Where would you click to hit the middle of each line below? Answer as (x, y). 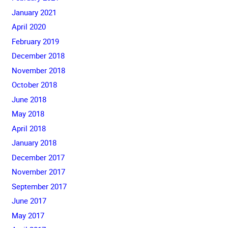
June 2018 (29, 99)
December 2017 (38, 157)
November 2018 (38, 70)
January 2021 (34, 12)
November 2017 (38, 172)
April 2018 (28, 128)
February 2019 (35, 41)
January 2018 (34, 142)
